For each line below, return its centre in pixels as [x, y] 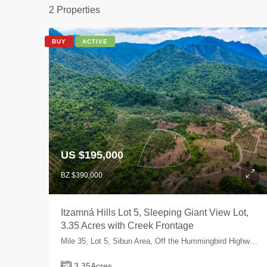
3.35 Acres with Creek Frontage [128, 226]
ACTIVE [95, 42]
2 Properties [75, 10]
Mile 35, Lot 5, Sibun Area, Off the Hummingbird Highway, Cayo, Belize [254, 241]
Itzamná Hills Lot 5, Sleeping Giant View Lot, [155, 213]
